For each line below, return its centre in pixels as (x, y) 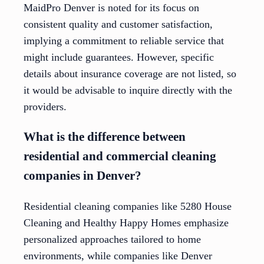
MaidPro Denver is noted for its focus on (111, 8)
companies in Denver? (82, 176)
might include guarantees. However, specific (119, 57)
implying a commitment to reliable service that (124, 41)
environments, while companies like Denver (118, 256)
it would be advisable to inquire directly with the (128, 90)
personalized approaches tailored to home (112, 240)
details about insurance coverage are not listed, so (130, 74)
